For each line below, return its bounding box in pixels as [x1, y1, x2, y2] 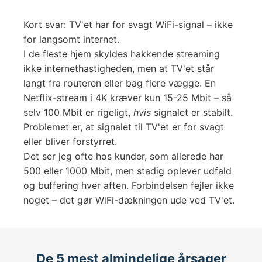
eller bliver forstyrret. [23, 136, 117, 147]
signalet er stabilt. [151, 106, 233, 118]
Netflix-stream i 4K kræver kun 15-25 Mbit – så [23, 92, 232, 104]
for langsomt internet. [23, 33, 119, 45]
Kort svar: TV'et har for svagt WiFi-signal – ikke [23, 19, 233, 30]
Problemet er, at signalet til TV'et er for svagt [23, 121, 224, 133]
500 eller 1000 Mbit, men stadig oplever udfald [23, 165, 232, 177]
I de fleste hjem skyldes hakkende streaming [23, 48, 220, 60]
